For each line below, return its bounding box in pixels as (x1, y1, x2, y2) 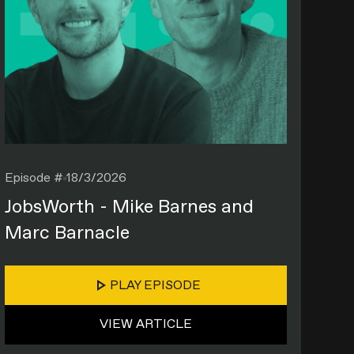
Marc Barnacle (4, 220, 130, 246)
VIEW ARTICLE (100, 315, 193, 333)
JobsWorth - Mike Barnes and (4, 194, 254, 220)
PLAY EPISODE (110, 277, 201, 295)
